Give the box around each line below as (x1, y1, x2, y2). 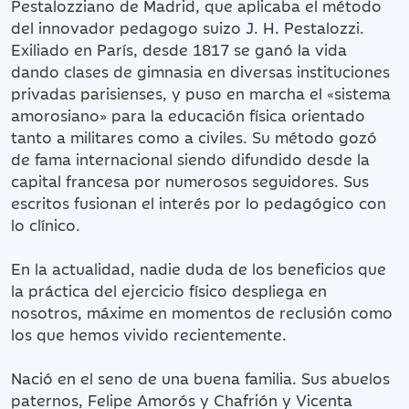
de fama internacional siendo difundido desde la (11, 147, 370, 170)
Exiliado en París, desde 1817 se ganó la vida (11, 37, 347, 60)
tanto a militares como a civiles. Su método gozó (11, 125, 377, 148)
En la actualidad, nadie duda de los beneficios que (11, 257, 386, 279)
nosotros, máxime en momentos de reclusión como (11, 300, 393, 323)
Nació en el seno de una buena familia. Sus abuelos (11, 366, 390, 389)
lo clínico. (11, 213, 80, 236)
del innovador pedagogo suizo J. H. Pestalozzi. (11, 16, 364, 38)
